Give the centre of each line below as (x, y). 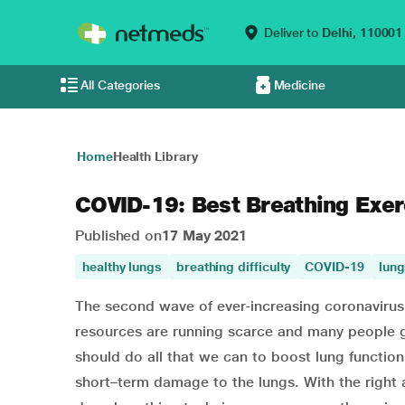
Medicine (299, 85)
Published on (119, 235)
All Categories (120, 85)
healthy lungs (122, 267)
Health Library (155, 156)
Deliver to (292, 33)
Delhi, (339, 33)
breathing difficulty (233, 267)
